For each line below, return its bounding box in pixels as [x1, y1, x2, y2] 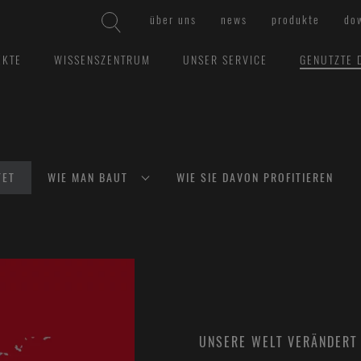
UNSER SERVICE [182, 52, 268, 68]
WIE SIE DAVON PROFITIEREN [176, 170, 334, 185]
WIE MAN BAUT [48, 170, 128, 185]
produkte [272, 12, 320, 27]
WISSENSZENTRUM [53, 52, 151, 68]
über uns [150, 12, 197, 27]
